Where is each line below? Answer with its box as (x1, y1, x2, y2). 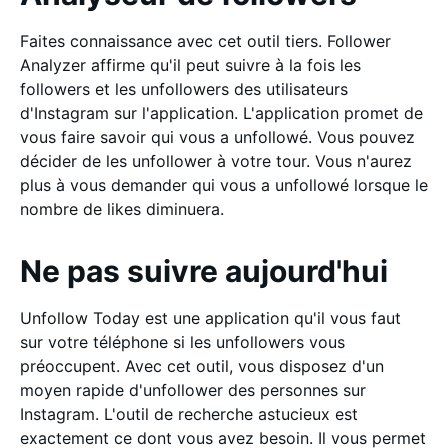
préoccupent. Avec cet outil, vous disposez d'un (20, 355, 384, 376)
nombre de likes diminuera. (20, 198, 224, 219)
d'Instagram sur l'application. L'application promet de (20, 102, 423, 123)
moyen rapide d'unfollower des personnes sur (20, 379, 366, 400)
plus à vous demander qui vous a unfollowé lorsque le (20, 174, 428, 195)
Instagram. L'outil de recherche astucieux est (20, 403, 358, 424)
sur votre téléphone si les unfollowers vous (20, 331, 345, 352)
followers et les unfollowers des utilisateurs (20, 78, 348, 99)
